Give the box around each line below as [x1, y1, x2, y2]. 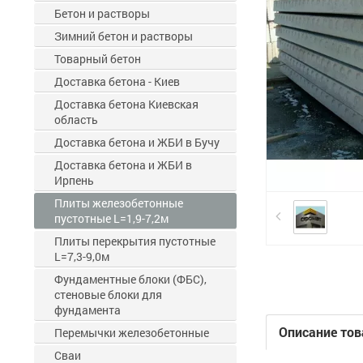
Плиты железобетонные [54, 195, 183, 211]
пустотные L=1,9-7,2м [54, 211, 169, 226]
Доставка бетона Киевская [54, 96, 199, 112]
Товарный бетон [54, 51, 141, 66]
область [54, 112, 98, 127]
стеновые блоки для [54, 287, 162, 302]
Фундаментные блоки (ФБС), [54, 271, 207, 287]
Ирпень [54, 173, 94, 188]
